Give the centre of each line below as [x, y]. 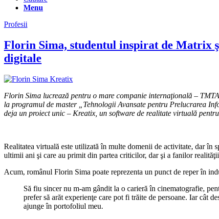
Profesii [16, 24]
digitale [23, 58]
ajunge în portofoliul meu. [63, 206]
